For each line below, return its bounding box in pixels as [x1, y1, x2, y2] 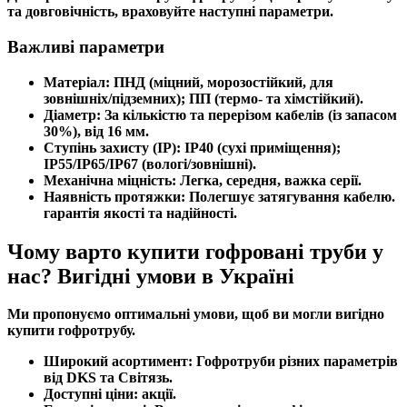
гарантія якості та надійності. [44, 204, 237, 221]
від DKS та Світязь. [44, 370, 173, 386]
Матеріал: [44, 74, 110, 90]
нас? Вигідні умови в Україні [7, 263, 294, 288]
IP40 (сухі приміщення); [181, 139, 341, 155]
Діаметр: [44, 106, 101, 123]
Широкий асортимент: [44, 353, 193, 370]
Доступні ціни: [44, 386, 138, 402]
